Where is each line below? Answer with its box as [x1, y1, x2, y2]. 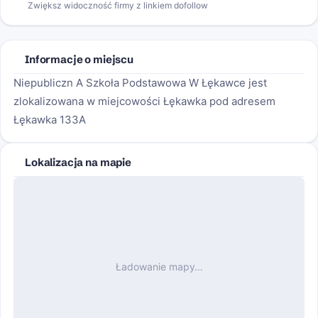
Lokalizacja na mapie [25, 155, 131, 169]
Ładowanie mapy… [115, 260, 203, 273]
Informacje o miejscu [25, 52, 133, 66]
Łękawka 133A [13, 112, 86, 126]
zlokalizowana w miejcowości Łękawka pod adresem [13, 94, 275, 108]
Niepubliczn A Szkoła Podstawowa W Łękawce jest [13, 75, 267, 89]
